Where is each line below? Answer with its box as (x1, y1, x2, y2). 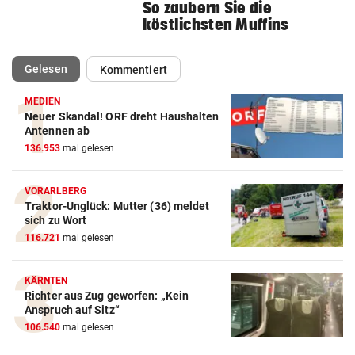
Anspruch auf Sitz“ (25, 303, 120, 316)
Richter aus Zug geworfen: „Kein (25, 288, 189, 302)
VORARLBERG (25, 185, 87, 197)
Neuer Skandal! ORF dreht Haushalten (25, 109, 219, 123)
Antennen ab (25, 124, 90, 137)
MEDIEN (25, 95, 61, 107)
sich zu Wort (25, 213, 87, 227)
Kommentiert (99, 63, 167, 76)
